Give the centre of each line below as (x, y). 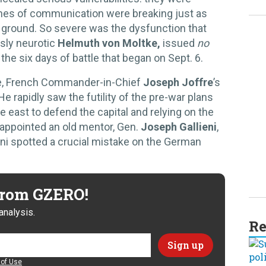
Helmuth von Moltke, (109, 43)
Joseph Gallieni (179, 126)
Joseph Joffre (178, 82)
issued (179, 43)
